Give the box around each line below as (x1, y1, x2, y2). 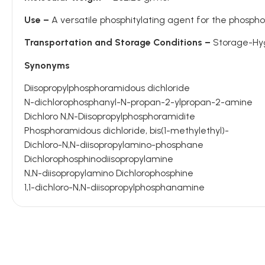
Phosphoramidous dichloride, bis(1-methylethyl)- (24, 125, 229, 137)
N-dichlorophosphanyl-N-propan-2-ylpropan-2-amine (24, 96, 253, 108)
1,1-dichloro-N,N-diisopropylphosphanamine (24, 182, 205, 193)
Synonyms (24, 59, 70, 71)
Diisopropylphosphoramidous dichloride (24, 82, 190, 94)
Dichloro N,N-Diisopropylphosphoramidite (24, 111, 195, 122)
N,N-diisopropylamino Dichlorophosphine (24, 167, 193, 179)
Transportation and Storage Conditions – (24, 37, 211, 49)
